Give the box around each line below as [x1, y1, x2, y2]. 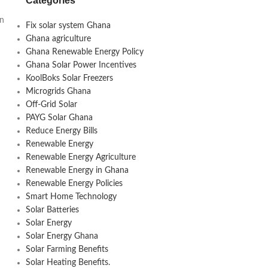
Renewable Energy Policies [25, 179, 123, 188]
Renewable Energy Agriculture [25, 153, 136, 162]
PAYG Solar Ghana [25, 114, 93, 122]
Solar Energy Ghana [25, 232, 98, 240]
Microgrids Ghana [25, 87, 91, 96]
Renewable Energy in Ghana [25, 166, 129, 175]
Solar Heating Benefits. [25, 258, 110, 267]
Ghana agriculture [25, 35, 91, 43]
